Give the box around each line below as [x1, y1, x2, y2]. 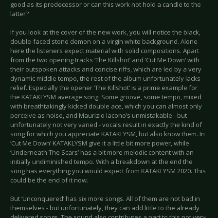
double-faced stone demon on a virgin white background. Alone [10, 37, 198, 46]
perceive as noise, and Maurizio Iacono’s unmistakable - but [10, 111, 187, 120]
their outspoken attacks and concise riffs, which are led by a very [10, 65, 201, 74]
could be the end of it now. [10, 176, 88, 185]
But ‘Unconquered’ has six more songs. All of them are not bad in [10, 194, 200, 203]
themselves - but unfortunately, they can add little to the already [10, 203, 200, 213]
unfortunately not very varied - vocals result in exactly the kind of [10, 120, 202, 129]
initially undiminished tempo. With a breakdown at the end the [10, 157, 193, 166]
